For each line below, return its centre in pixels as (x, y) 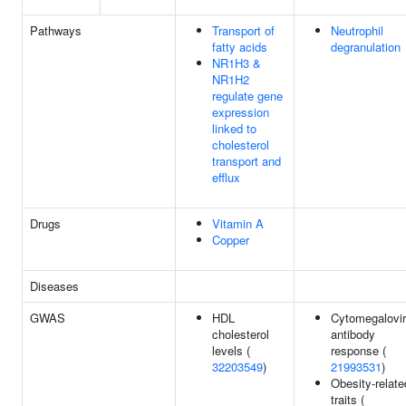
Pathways (56, 30)
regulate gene (247, 96)
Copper (231, 240)
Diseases (54, 286)
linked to (234, 128)
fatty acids (240, 47)
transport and (246, 161)
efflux (226, 177)
